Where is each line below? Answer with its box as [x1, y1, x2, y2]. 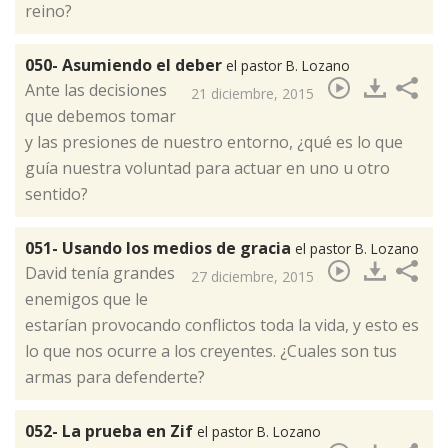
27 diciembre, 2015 [191, 266, 314, 286]
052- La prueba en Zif [25, 419, 197, 442]
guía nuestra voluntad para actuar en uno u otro [25, 156, 390, 179]
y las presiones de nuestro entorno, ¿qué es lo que [25, 130, 403, 153]
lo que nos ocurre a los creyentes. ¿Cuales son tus [25, 339, 397, 362]
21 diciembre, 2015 [191, 83, 314, 103]
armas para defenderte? [25, 365, 205, 388]
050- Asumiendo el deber [25, 53, 226, 76]
